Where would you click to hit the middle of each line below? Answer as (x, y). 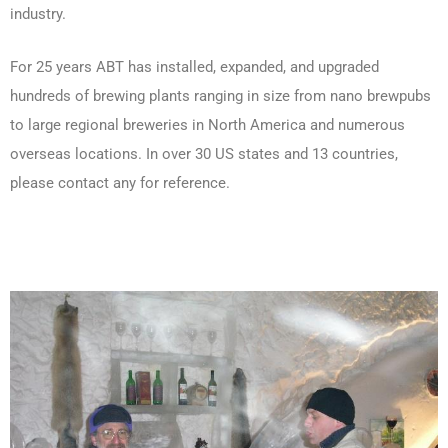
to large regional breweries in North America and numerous (207, 124)
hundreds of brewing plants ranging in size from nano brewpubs (220, 95)
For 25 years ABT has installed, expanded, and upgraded (194, 66)
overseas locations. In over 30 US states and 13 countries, (204, 153)
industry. (38, 14)
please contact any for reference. (120, 182)
